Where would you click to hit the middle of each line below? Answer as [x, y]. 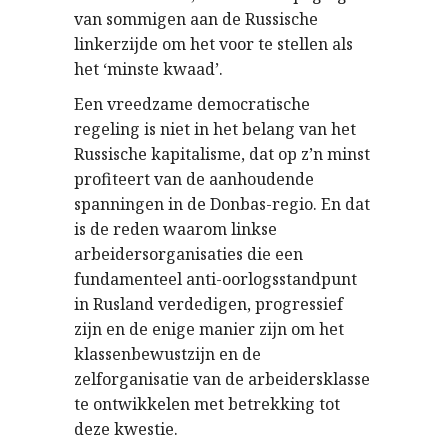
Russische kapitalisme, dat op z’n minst [222, 153]
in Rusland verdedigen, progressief [208, 303]
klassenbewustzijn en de [167, 353]
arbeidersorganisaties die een [188, 253]
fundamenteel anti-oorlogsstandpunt [215, 278]
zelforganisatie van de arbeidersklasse [222, 378]
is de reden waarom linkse [175, 228]
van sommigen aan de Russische [196, 18]
